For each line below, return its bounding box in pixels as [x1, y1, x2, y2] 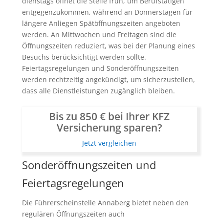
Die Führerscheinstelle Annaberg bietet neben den [22, 197, 189, 207]
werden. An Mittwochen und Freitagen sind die [22, 30, 176, 40]
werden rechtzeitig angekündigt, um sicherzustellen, [22, 75, 195, 85]
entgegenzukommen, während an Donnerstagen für [22, 7, 193, 17]
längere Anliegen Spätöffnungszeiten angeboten [22, 19, 180, 28]
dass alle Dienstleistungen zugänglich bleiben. [22, 86, 175, 96]
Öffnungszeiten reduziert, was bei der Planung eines [22, 41, 195, 51]
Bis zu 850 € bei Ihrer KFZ [49, 109, 170, 123]
